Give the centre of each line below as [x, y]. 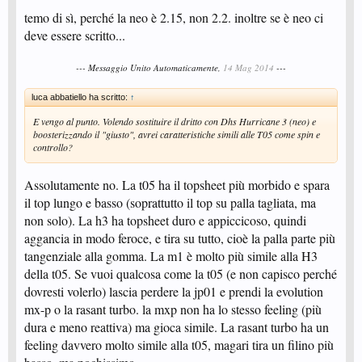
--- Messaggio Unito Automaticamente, [149, 67]
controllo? [53, 147]
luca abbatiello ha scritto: [81, 97]
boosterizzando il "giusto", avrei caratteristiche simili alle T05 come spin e [177, 134]
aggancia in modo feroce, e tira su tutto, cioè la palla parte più [180, 238]
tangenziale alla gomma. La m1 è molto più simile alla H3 [171, 256]
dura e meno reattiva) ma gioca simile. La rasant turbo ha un [177, 327]
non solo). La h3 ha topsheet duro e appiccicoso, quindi [165, 220]
